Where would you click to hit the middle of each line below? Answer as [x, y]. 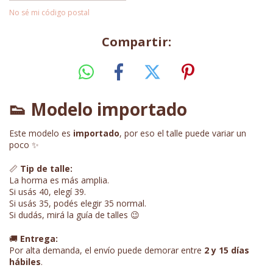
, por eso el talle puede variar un [183, 133]
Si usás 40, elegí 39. [48, 191]
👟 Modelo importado [98, 109]
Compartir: [136, 42]
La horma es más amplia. [59, 180]
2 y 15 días [227, 250]
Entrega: [39, 238]
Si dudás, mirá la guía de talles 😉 [74, 214]
